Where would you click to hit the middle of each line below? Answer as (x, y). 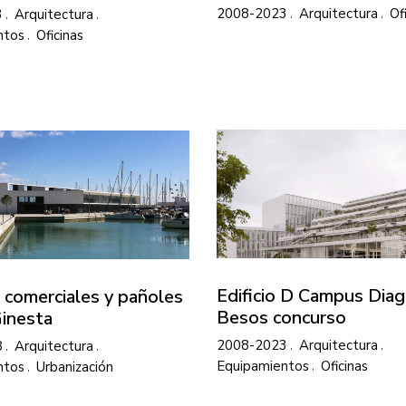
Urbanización (75, 367)
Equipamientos (263, 367)
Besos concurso (281, 317)
